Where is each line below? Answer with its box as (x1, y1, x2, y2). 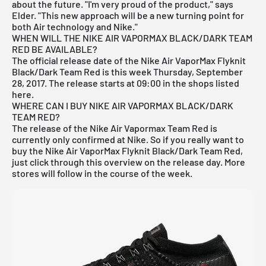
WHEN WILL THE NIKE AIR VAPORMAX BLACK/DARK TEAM (12, 31, 252, 43)
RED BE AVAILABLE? (12, 43, 97, 55)
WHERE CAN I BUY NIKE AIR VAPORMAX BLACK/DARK (12, 99, 233, 111)
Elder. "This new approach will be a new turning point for (12, 9, 244, 21)
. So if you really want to (146, 133, 244, 145)
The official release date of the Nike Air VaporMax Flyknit (12, 54, 246, 66)
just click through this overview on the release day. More (12, 156, 245, 167)
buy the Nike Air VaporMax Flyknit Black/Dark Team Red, (12, 144, 243, 156)
